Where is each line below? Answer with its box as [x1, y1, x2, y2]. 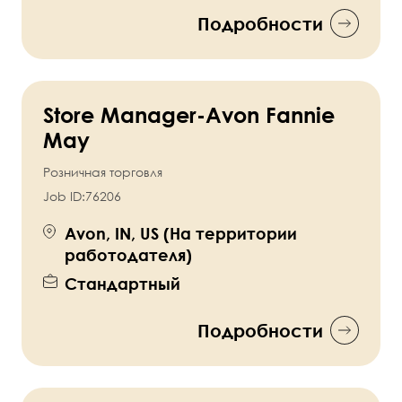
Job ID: [43, 188, 85, 205]
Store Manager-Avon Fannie [43, 101, 335, 128]
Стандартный [65, 274, 180, 294]
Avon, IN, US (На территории [65, 223, 297, 244]
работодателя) [65, 245, 192, 266]
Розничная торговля [43, 164, 162, 180]
